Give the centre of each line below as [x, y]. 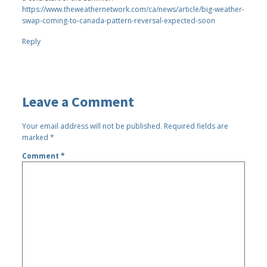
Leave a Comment [78, 101]
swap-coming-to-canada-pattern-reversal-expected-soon [119, 20]
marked [36, 137]
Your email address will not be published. [92, 126]
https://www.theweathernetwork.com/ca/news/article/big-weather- [133, 9]
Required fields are [196, 126]
